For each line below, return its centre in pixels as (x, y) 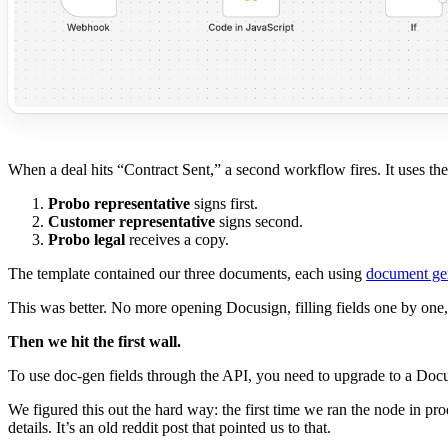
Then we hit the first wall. (94, 342)
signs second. (259, 222)
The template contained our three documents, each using (187, 274)
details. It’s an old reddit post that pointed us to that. (169, 428)
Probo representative (119, 204)
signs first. (224, 204)
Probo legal (86, 240)
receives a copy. (177, 240)
